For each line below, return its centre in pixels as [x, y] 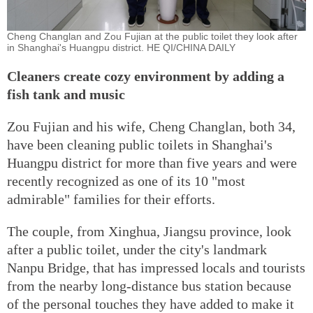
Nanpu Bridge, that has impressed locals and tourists [156, 267]
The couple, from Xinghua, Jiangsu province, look [149, 231]
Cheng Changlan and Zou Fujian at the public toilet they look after [152, 36]
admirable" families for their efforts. [111, 199]
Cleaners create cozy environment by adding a [146, 76]
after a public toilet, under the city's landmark [137, 249]
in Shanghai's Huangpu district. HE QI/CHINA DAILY [121, 47]
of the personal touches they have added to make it [151, 304]
